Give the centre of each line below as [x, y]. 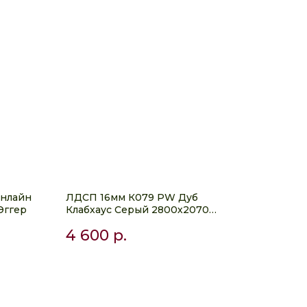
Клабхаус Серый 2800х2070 [137, 210]
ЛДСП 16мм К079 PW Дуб [132, 197]
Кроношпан [97, 222]
